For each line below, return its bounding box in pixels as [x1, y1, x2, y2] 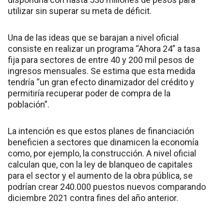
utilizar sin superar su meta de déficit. [8, 6, 152, 16]
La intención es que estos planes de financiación [8, 126, 194, 137]
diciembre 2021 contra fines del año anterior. [8, 193, 178, 203]
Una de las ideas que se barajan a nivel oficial [8, 32, 179, 43]
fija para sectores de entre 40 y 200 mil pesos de [8, 55, 194, 65]
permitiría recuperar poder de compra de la [8, 88, 170, 99]
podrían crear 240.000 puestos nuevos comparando [8, 182, 206, 192]
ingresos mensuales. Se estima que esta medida [8, 66, 195, 77]
